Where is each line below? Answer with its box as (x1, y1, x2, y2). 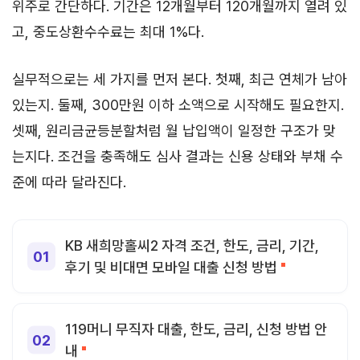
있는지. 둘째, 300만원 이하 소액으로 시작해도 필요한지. (12, 96, 344, 113)
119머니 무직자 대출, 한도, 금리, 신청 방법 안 (65, 320, 327, 337)
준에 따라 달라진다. (12, 173, 126, 190)
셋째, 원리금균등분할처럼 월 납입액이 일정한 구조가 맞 (12, 121, 336, 139)
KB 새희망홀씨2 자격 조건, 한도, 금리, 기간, (65, 236, 319, 254)
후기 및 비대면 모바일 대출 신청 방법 (65, 258, 277, 276)
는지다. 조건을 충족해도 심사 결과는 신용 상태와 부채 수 (12, 147, 343, 165)
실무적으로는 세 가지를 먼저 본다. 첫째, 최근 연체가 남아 (12, 70, 347, 88)
